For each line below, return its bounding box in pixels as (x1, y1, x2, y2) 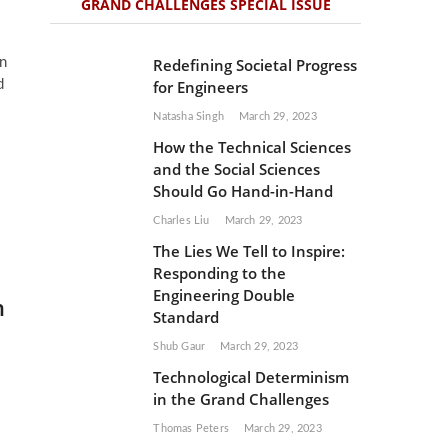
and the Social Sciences (153, 159, 321, 179)
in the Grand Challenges (153, 389, 330, 409)
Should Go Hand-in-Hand (153, 181, 334, 201)
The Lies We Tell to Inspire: (153, 241, 346, 261)
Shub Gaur (153, 341, 206, 352)
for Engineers (153, 77, 249, 97)
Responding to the (153, 263, 287, 283)
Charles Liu (153, 215, 210, 226)
